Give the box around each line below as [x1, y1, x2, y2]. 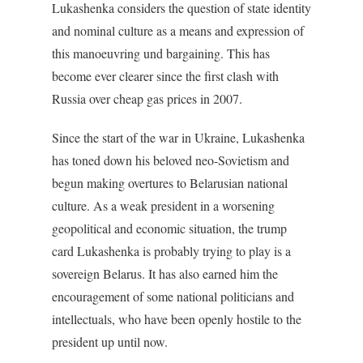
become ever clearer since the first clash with [52, 67, 279, 84]
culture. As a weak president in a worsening [52, 197, 275, 214]
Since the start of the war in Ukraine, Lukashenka [52, 129, 305, 146]
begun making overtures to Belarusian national [52, 174, 288, 191]
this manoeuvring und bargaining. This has [52, 45, 270, 62]
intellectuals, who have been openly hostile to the [52, 310, 301, 327]
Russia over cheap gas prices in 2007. [52, 90, 242, 107]
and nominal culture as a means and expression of [52, 22, 304, 39]
